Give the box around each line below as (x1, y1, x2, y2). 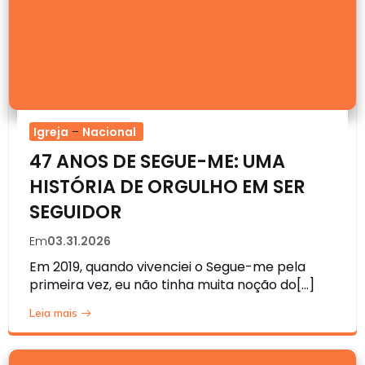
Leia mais (29, 305, 77, 320)
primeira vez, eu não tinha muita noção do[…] (29, 275, 314, 294)
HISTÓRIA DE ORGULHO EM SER (29, 173, 306, 200)
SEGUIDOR (29, 198, 122, 225)
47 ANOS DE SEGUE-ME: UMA (29, 147, 285, 174)
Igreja (33, 123, 68, 140)
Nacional (82, 123, 136, 140)
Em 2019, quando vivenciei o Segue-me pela (29, 257, 306, 276)
